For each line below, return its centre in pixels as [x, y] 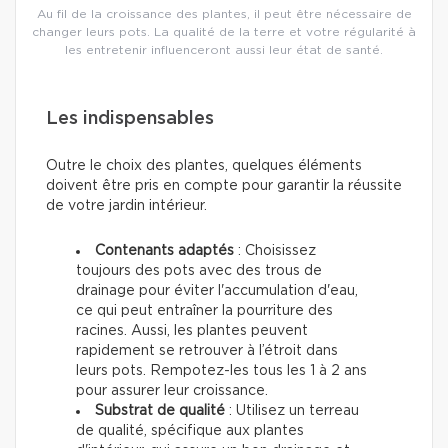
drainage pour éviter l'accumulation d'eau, [217, 291]
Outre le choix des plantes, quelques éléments [204, 166]
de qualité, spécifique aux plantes [190, 431]
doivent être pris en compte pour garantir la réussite [224, 186]
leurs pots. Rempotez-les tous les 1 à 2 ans [221, 371]
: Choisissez [275, 251]
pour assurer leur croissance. [172, 391]
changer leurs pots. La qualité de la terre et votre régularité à [224, 32]
